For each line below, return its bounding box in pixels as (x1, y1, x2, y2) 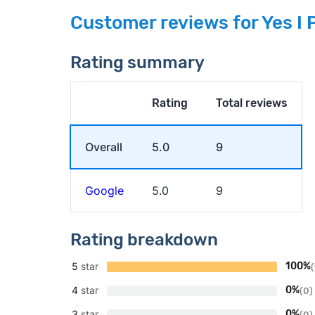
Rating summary (70, 53, 205, 73)
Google (84, 184, 124, 198)
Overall (84, 140, 122, 155)
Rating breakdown (70, 230, 218, 250)
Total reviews (215, 96, 288, 110)
